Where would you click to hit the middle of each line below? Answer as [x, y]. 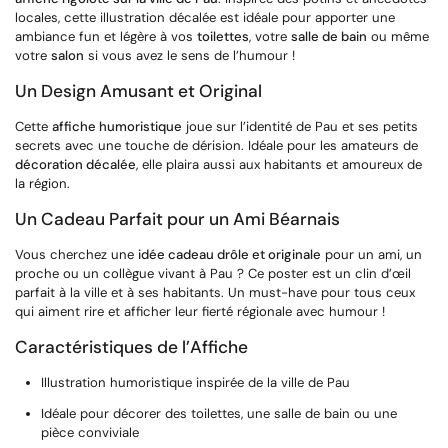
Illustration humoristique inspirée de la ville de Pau [196, 382]
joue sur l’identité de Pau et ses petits [300, 126]
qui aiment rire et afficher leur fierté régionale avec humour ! [200, 311]
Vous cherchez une [76, 254]
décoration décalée [75, 164]
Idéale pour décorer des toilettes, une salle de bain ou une [219, 413]
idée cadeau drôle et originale [229, 254]
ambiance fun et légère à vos [106, 36]
